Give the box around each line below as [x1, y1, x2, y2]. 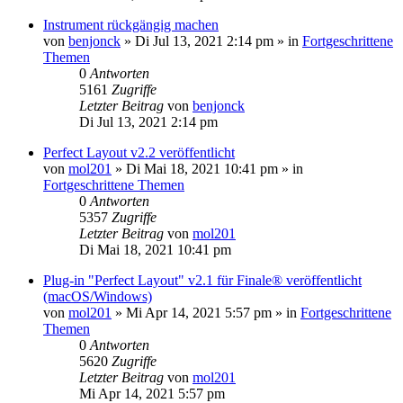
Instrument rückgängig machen [43, 16, 219, 32]
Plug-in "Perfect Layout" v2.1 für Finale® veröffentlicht [43, 272, 362, 288]
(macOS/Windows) [43, 288, 152, 304]
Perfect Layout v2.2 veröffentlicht [43, 144, 235, 160]
